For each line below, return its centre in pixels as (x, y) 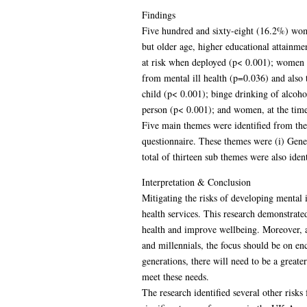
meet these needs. (175, 276)
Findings (158, 14)
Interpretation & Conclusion (196, 182)
